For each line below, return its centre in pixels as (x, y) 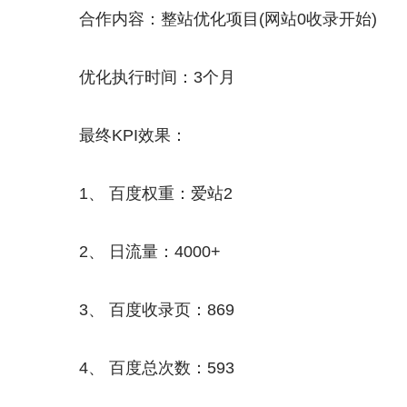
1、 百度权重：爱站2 (156, 194)
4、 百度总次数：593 (157, 368)
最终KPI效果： (133, 135)
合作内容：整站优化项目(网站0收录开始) (228, 19)
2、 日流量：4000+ (150, 252)
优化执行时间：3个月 (157, 77)
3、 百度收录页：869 (157, 310)
